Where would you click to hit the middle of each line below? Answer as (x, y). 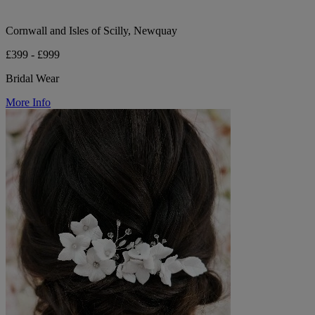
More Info (28, 102)
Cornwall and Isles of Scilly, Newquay (91, 30)
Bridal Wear (32, 78)
